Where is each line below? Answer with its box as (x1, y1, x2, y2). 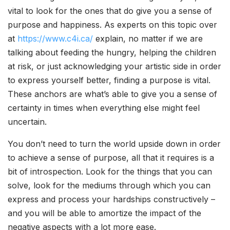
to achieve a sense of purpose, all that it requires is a (8, 152, 214, 163)
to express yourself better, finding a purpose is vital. (8, 74, 210, 85)
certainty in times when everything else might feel (8, 102, 200, 113)
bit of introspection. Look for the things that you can (8, 166, 212, 177)
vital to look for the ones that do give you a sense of (8, 5, 212, 16)
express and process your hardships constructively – (8, 194, 215, 204)
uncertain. (8, 116, 47, 127)
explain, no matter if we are (93, 33, 203, 44)
